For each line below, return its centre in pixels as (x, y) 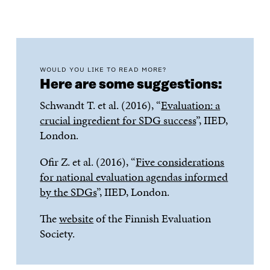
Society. (58, 233)
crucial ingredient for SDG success (118, 120)
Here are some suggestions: (131, 84)
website (77, 218)
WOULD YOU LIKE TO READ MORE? (103, 70)
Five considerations (180, 162)
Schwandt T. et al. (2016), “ (101, 105)
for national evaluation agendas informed (134, 177)
